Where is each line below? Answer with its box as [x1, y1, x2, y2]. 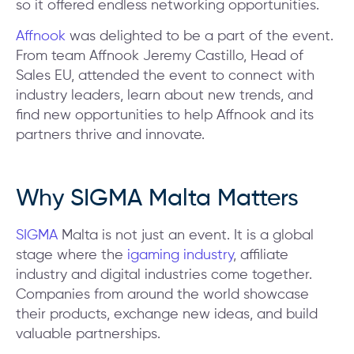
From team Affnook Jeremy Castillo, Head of [16, 49, 303, 64]
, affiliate [233, 248, 288, 263]
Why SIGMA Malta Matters [16, 187, 299, 212]
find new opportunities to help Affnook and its [16, 108, 314, 123]
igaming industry [127, 248, 233, 263]
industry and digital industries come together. [16, 268, 312, 283]
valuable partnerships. [16, 327, 160, 342]
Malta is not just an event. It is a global [58, 228, 314, 243]
